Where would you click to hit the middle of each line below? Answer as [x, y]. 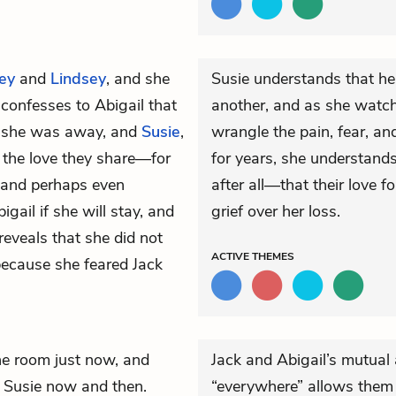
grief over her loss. [276, 211]
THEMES [273, 256]
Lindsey [78, 79]
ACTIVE [232, 256]
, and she [138, 79]
